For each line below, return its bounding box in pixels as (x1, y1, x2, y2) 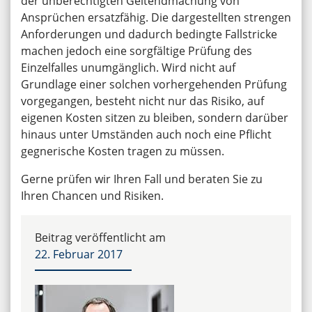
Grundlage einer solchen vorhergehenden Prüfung (21, 76, 287, 92)
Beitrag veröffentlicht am (35, 229, 166, 245)
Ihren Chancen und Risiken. (21, 187, 164, 203)
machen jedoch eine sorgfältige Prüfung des (21, 42, 252, 58)
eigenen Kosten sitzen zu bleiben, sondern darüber (21, 109, 288, 125)
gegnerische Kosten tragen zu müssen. (21, 143, 224, 159)
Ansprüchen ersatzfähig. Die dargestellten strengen (21, 9, 291, 25)
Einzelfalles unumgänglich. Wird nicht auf (21, 59, 235, 75)
